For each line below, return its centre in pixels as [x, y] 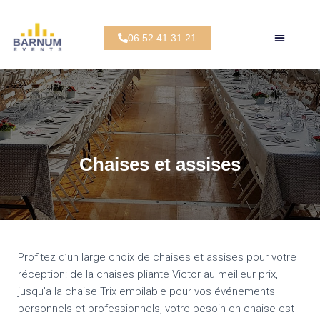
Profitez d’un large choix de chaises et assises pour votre [157, 257]
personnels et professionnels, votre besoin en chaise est [156, 309]
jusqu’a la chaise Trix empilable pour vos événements [146, 291]
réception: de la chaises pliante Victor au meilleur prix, [148, 274]
